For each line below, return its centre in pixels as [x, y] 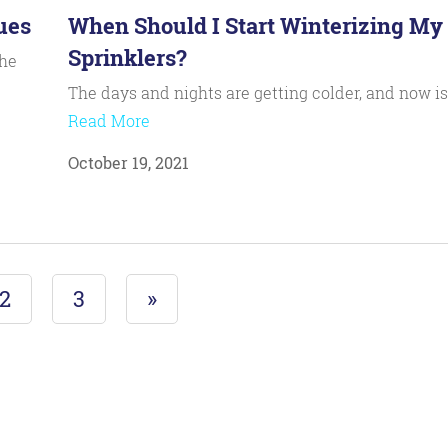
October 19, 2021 [128, 162]
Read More [108, 120]
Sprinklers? [127, 57]
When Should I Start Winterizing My [255, 25]
